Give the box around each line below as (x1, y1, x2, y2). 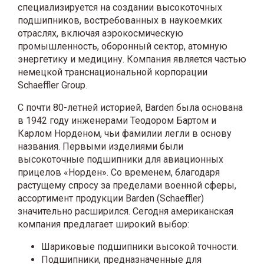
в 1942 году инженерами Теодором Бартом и (18, 114, 216, 126)
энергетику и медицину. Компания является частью (18, 53, 246, 65)
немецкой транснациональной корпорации (18, 66, 207, 78)
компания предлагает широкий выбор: (18, 218, 189, 230)
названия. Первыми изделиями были (18, 140, 183, 152)
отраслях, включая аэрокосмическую (18, 27, 183, 39)
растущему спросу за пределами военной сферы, (18, 179, 236, 191)
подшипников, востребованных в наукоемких (18, 14, 222, 26)
